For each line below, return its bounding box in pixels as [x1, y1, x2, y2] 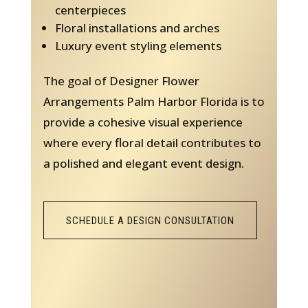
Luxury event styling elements [54, 37, 221, 54]
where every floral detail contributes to [43, 134, 261, 151]
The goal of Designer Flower [43, 72, 199, 89]
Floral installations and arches [54, 19, 219, 36]
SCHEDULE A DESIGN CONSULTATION [65, 214, 234, 227]
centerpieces [54, 1, 126, 18]
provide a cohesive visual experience [43, 113, 243, 130]
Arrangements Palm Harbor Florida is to [43, 93, 265, 109]
